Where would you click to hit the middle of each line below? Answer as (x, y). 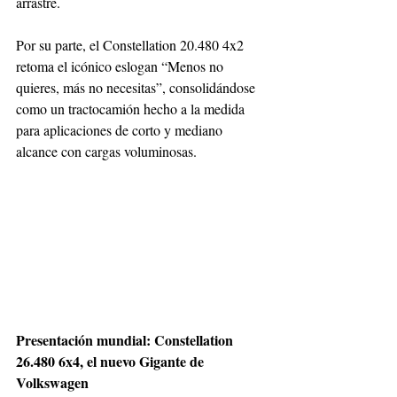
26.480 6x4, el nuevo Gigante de (112, 361)
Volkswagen (52, 382)
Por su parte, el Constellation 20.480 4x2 (132, 44)
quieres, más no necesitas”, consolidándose (137, 87)
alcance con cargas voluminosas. (106, 151)
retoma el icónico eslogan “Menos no (121, 66)
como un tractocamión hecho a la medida (132, 108)
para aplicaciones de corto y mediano (121, 129)
